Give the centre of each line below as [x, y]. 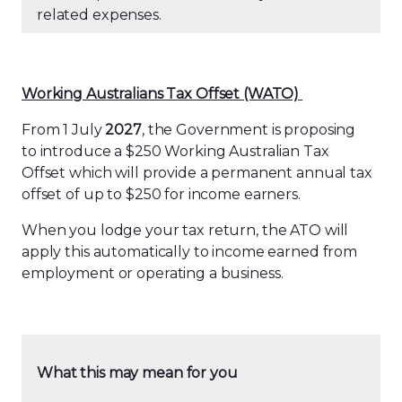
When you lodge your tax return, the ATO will [185, 230]
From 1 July [64, 130]
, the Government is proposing [249, 130]
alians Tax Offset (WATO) [212, 94]
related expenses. [101, 15]
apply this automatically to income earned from [190, 252]
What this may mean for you [139, 373]
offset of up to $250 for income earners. [163, 194]
